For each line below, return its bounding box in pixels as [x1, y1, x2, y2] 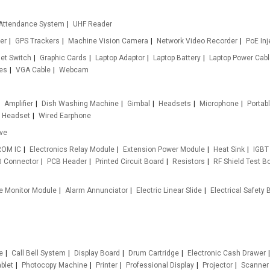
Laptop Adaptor [95, 54, 145, 62]
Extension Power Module [122, 145, 205, 154]
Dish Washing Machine [42, 99, 119, 108]
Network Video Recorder [156, 37, 237, 45]
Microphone [199, 99, 239, 108]
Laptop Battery [153, 54, 201, 62]
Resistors [172, 157, 205, 166]
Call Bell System [11, 249, 66, 257]
